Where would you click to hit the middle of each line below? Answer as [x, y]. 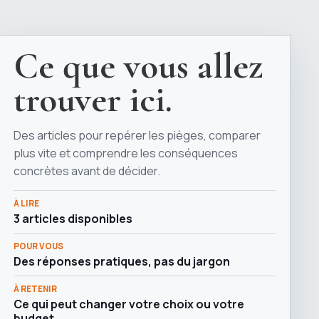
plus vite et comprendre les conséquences [126, 153]
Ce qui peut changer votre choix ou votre [129, 304]
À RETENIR [35, 288]
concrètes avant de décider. [87, 171]
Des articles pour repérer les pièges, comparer [137, 135]
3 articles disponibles [73, 218]
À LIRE [26, 203]
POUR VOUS [38, 246]
